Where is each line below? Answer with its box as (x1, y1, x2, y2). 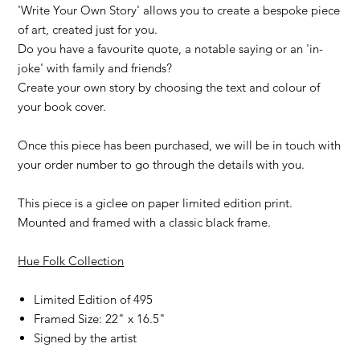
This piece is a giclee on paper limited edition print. (18, 194, 293, 211)
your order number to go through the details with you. (18, 156, 309, 172)
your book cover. (18, 98, 110, 114)
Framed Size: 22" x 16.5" (34, 310, 166, 326)
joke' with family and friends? (18, 59, 176, 76)
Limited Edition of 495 (34, 291, 153, 307)
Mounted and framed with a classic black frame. (18, 214, 272, 230)
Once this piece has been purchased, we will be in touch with (18, 137, 342, 153)
